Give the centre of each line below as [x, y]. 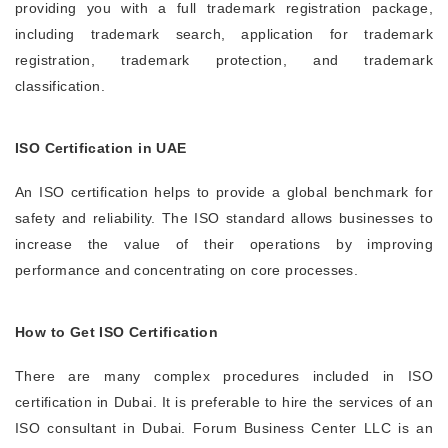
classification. [60, 86]
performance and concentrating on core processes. [187, 270]
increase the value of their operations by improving [224, 244]
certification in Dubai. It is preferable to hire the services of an [224, 402]
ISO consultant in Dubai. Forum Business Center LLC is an [224, 428]
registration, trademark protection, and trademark [224, 60]
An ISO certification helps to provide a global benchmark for [224, 192]
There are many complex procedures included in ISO [224, 376]
